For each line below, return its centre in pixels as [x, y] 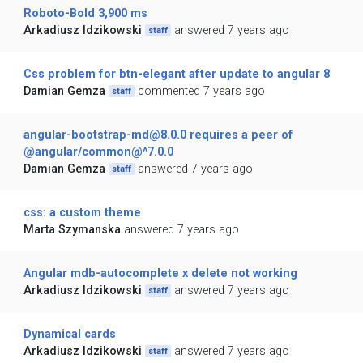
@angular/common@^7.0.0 [98, 152]
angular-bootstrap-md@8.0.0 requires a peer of [158, 135]
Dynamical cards [69, 335]
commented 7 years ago [202, 92]
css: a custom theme [82, 213]
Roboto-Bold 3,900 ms [85, 14]
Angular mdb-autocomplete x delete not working [160, 274]
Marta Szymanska [72, 230]
